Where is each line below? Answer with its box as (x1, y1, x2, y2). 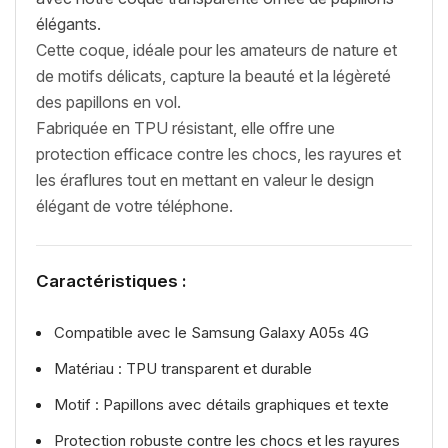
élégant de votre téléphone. (36, 195, 233, 216)
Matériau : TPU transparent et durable (54, 358, 312, 378)
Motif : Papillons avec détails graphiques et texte (54, 394, 389, 414)
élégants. (36, 13, 101, 34)
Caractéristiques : (36, 270, 186, 291)
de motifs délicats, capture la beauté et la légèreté (36, 65, 391, 86)
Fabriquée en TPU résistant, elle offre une (36, 117, 335, 138)
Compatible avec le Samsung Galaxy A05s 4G (54, 322, 369, 342)
